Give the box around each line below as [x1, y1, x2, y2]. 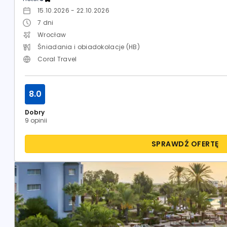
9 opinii [25, 116, 48, 125]
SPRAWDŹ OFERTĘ [151, 139, 219, 149]
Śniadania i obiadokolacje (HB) [37, 43, 140, 51]
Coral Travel [37, 55, 77, 63]
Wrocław [37, 30, 66, 39]
